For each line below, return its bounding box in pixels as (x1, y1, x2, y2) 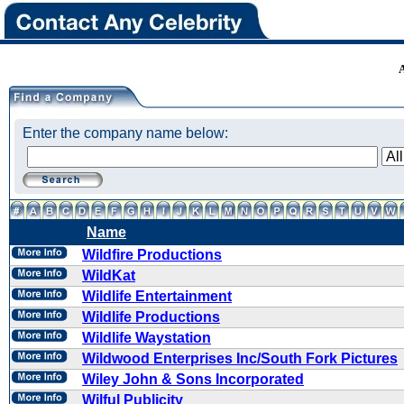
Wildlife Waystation (82, 330, 211, 345)
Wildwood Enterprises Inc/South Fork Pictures (82, 351, 398, 366)
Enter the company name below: (23, 125, 228, 141)
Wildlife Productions (82, 309, 220, 325)
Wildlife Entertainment (82, 289, 232, 304)
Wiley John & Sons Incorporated (82, 372, 304, 387)
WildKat (82, 268, 135, 283)
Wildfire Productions (82, 247, 222, 262)
